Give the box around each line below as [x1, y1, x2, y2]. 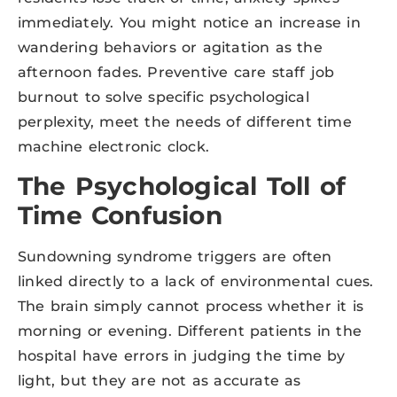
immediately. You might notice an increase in [18, 13, 361, 31]
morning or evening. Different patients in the [18, 323, 362, 340]
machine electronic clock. [18, 137, 209, 155]
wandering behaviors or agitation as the [18, 38, 323, 56]
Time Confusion [18, 200, 222, 231]
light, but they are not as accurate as [18, 372, 301, 390]
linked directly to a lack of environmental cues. [18, 273, 374, 291]
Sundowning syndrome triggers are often [18, 248, 332, 266]
